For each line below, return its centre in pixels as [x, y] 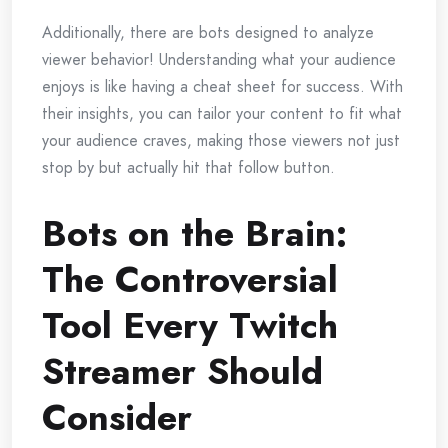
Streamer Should [182, 372]
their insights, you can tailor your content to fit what [222, 114]
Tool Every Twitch [190, 326]
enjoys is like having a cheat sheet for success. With [222, 87]
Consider [117, 418]
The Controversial [190, 280]
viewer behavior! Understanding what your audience [219, 60]
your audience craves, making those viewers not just [221, 141]
